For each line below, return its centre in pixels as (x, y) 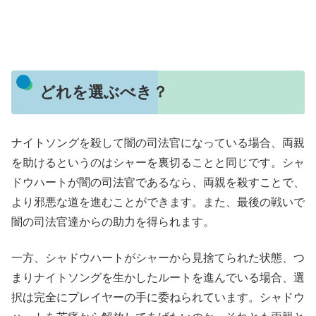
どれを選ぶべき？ (103, 92)
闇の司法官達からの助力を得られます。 (113, 222)
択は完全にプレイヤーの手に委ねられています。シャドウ (158, 297)
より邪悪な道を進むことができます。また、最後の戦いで (158, 202)
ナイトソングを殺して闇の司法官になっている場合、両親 (158, 143)
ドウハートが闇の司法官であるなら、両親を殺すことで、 (158, 183)
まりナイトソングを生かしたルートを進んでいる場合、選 (158, 277)
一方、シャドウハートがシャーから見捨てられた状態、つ (158, 257)
